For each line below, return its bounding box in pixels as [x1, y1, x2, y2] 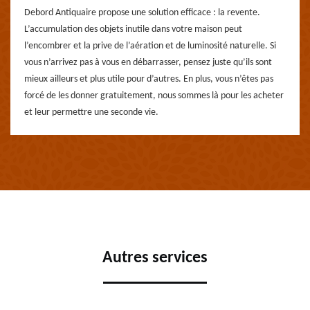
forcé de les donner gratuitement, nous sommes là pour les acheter [24, 91, 284, 101]
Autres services [102, 250, 208, 266]
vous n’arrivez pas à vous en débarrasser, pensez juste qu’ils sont [24, 57, 272, 68]
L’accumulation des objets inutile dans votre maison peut [24, 24, 242, 35]
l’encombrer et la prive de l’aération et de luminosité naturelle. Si [24, 41, 276, 51]
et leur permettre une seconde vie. [24, 107, 158, 118]
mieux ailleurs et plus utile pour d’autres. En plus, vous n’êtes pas [24, 74, 273, 84]
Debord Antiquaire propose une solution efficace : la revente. [24, 8, 260, 18]
